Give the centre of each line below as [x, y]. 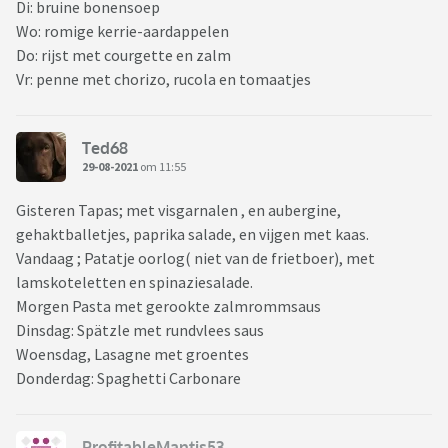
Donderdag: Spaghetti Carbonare [128, 378]
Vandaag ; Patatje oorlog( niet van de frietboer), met [195, 258]
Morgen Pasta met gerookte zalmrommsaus [168, 306]
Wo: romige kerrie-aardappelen [122, 31]
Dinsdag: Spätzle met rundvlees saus [140, 330]
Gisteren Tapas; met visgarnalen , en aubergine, [178, 210]
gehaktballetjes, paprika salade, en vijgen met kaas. [192, 234]
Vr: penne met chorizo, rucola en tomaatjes [163, 79]
